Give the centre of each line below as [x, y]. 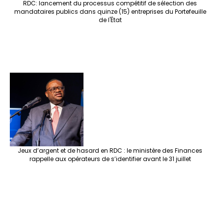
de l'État [110, 20]
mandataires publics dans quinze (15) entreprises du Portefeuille [110, 12]
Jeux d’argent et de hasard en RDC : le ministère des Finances [110, 151]
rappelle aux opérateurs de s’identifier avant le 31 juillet [110, 159]
